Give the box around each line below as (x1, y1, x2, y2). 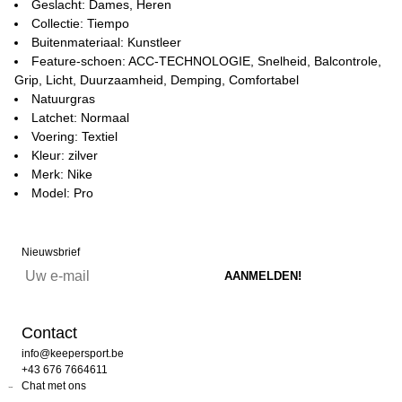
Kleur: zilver (31, 148, 98, 162)
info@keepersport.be (22, 347, 124, 360)
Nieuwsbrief (22, 246, 80, 258)
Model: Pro (31, 186, 93, 200)
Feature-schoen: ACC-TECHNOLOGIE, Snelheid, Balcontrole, (31, 54, 381, 68)
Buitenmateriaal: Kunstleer (31, 35, 181, 49)
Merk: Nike (31, 167, 92, 181)
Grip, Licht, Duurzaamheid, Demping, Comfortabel (14, 73, 299, 87)
